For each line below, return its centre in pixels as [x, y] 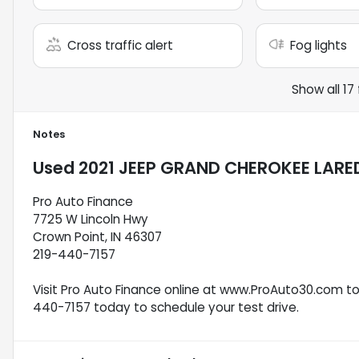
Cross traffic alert [120, 46]
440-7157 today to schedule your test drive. [166, 308]
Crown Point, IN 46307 [97, 237]
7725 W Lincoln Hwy [91, 220]
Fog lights [318, 46]
